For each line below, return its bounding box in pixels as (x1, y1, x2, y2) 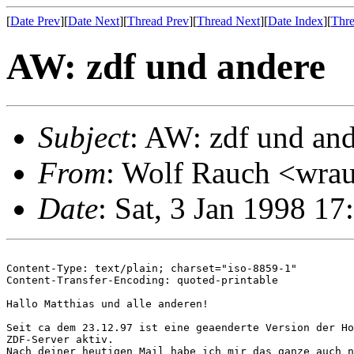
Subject (38, 119, 130, 154)
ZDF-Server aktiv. (6, 333, 114, 345)
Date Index (268, 14, 323, 28)
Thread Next (197, 14, 260, 28)
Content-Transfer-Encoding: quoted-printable (6, 273, 278, 286)
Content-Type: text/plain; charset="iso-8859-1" (6, 262, 297, 274)
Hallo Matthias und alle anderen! (6, 297, 209, 310)
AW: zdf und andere (6, 46, 326, 88)
